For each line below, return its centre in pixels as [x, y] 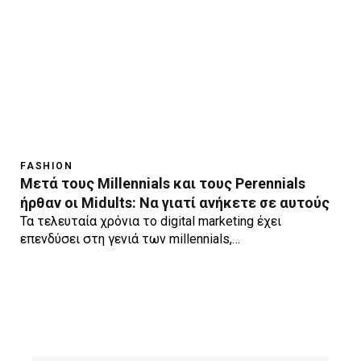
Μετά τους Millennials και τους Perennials [163, 183]
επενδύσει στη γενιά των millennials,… [130, 239]
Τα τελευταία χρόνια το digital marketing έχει [151, 221]
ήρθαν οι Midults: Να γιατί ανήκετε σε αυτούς [175, 202]
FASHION [47, 166]
